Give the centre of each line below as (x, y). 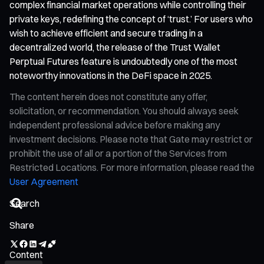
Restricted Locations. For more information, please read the (132, 167)
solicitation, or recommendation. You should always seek (124, 110)
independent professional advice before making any (115, 125)
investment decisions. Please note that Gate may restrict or (131, 139)
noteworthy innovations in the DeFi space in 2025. (111, 75)
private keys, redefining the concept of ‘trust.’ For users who (131, 19)
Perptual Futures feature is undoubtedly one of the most (123, 61)
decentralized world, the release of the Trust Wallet (115, 47)
